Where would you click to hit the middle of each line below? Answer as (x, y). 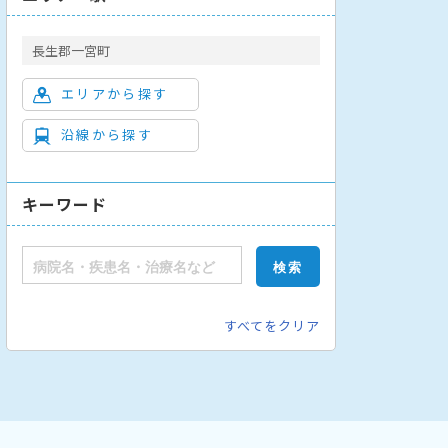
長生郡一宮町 (71, 50)
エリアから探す (115, 93)
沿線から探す (107, 134)
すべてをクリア (271, 325)
